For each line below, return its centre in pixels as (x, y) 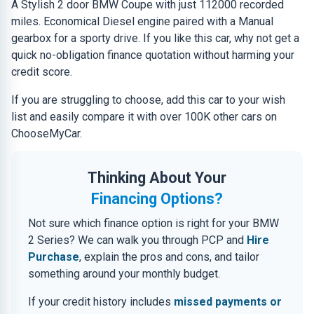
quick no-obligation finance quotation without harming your (153, 55)
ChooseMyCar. (47, 134)
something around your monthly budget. (124, 274)
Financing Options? (157, 199)
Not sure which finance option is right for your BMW (153, 223)
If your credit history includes (101, 302)
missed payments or (228, 302)
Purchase (54, 257)
